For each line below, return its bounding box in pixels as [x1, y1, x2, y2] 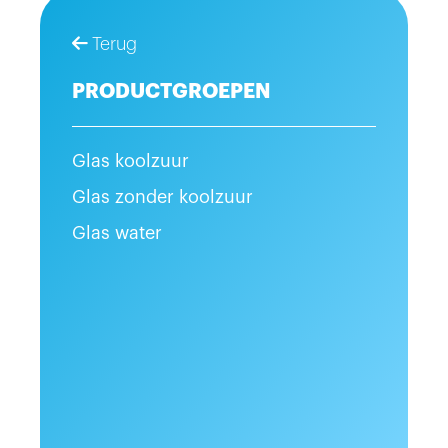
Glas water [72, 224, 162, 242]
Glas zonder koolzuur [72, 188, 253, 206]
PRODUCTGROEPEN [72, 81, 271, 102]
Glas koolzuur [72, 152, 189, 170]
